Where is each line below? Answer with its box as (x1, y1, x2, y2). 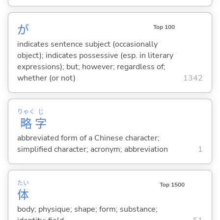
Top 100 (153, 23, 175, 31)
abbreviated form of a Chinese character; (17, 132, 160, 143)
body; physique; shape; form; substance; (17, 204, 158, 215)
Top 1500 (159, 181, 185, 189)
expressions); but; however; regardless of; (17, 61, 165, 72)
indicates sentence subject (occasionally (17, 38, 158, 50)
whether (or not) (17, 72, 76, 83)
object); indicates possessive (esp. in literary (17, 50, 173, 61)
